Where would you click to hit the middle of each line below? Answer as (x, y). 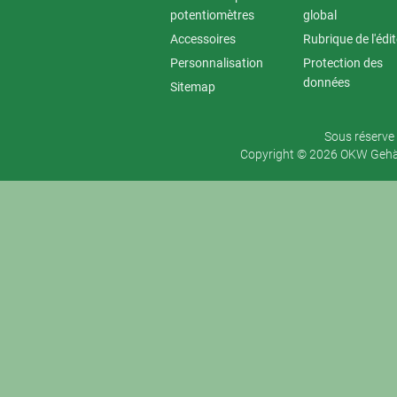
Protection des (343, 63)
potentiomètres (212, 16)
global (320, 16)
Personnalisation (217, 63)
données (327, 83)
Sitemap (193, 87)
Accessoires (203, 39)
